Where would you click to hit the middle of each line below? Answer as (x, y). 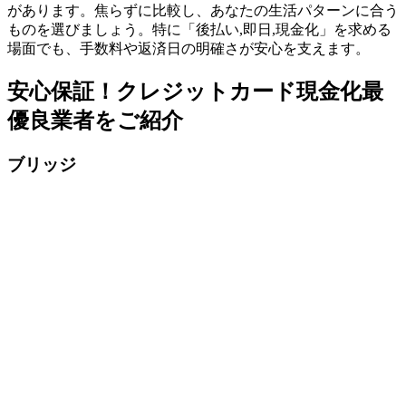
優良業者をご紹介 (95, 120)
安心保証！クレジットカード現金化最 (195, 91)
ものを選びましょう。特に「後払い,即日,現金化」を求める (199, 29)
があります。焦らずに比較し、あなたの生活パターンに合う (203, 10)
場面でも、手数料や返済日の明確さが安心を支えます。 (188, 48)
